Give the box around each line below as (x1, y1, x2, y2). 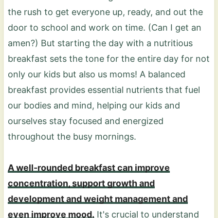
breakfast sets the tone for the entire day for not (7, 53, 210, 64)
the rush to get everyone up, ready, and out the (7, 6, 203, 17)
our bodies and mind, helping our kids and (7, 100, 180, 110)
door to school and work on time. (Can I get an (7, 22, 201, 33)
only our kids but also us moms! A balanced (7, 69, 185, 79)
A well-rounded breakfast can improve (7, 162, 170, 173)
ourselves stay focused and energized (7, 115, 163, 126)
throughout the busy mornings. (7, 131, 136, 142)
